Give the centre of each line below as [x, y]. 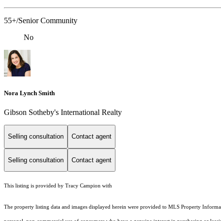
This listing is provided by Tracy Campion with [58, 186]
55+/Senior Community [41, 20]
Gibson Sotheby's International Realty [63, 112]
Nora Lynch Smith [29, 93]
